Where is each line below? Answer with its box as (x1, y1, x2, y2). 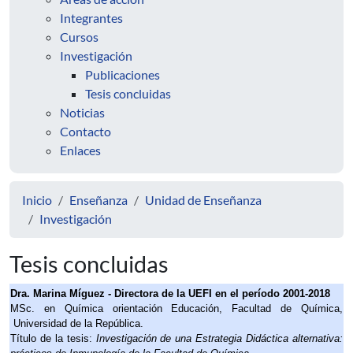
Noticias (60, 105, 105, 120)
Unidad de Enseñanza (145, 192, 262, 207)
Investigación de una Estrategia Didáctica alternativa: (95, 333, 344, 344)
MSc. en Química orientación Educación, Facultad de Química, (10, 303, 343, 314)
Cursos (60, 29, 98, 44)
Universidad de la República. (10, 318, 143, 329)
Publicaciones (85, 67, 160, 82)
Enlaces (60, 143, 101, 158)
